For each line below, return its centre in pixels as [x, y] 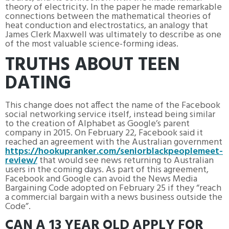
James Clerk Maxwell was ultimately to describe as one [113, 35]
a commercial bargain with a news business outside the [114, 197]
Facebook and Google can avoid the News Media [101, 179]
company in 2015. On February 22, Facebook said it [104, 133]
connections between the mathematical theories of [108, 16]
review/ [21, 161]
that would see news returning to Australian [125, 161]
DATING [38, 84]
